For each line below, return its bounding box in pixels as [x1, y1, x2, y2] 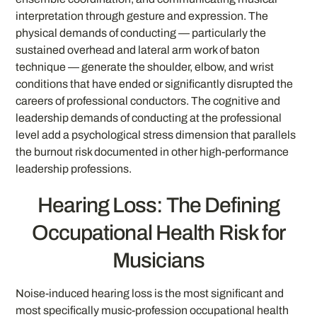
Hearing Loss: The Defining [38, 194, 279, 217]
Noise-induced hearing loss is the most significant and [16, 287, 284, 300]
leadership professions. [16, 162, 132, 175]
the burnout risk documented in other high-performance [16, 145, 289, 158]
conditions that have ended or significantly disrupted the [16, 77, 294, 90]
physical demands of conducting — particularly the [16, 26, 267, 39]
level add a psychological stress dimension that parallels [16, 128, 296, 141]
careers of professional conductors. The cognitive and [16, 94, 281, 107]
